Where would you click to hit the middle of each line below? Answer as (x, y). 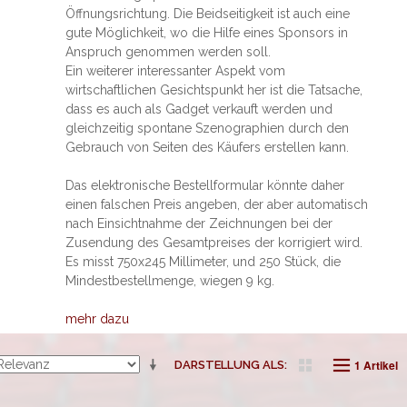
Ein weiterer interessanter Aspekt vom (175, 71)
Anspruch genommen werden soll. (168, 52)
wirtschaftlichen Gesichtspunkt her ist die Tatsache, (213, 90)
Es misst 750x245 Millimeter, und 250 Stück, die (203, 262)
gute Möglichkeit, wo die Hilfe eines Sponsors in (206, 33)
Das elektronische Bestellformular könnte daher (204, 185)
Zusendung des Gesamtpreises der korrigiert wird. (213, 243)
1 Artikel (376, 365)
